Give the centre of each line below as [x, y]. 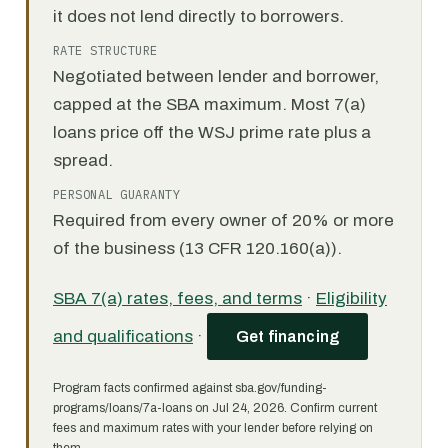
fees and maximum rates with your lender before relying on [213, 428]
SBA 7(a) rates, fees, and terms [177, 298]
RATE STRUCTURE [105, 50]
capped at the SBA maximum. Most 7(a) [209, 104]
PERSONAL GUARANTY [117, 194]
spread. [83, 160]
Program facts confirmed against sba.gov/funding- [190, 388]
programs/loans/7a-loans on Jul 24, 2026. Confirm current [215, 408]
